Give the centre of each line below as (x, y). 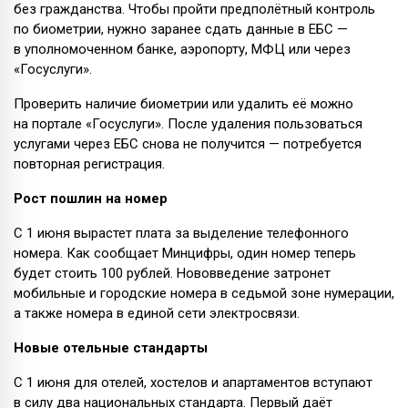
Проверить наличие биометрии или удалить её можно (184, 103)
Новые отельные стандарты (111, 347)
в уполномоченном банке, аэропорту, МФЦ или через (182, 49)
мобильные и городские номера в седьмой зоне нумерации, (204, 293)
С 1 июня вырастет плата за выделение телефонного (181, 233)
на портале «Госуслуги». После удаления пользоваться (188, 123)
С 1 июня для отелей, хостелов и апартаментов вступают (193, 382)
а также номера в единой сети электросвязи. (157, 313)
